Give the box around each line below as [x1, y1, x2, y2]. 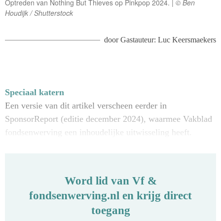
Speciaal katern [5, 87, 64, 98]
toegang [91, 204, 130, 217]
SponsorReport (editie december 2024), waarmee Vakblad [5, 114, 212, 124]
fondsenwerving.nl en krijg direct [29, 189, 192, 202]
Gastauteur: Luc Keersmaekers [120, 36, 216, 44]
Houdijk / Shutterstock [5, 8, 73, 18]
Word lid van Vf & [64, 174, 157, 187]
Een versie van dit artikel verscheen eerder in [5, 101, 167, 111]
